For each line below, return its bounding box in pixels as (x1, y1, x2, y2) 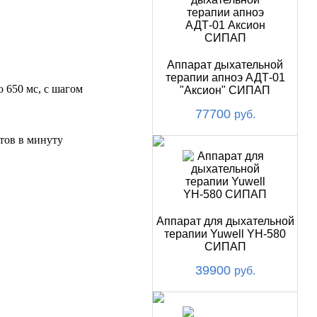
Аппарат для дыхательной (156, 215, 294, 227)
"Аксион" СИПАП (180, 84, 271, 96)
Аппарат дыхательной (167, 59, 284, 71)
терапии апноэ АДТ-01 (165, 71, 285, 83)
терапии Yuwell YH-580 (164, 228, 287, 240)
